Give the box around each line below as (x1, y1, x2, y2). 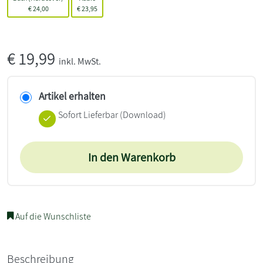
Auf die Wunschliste (14, 210, 91, 222)
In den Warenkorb (87, 149, 176, 165)
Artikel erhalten (39, 89, 106, 103)
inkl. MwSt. (59, 55, 101, 68)
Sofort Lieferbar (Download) (58, 108, 166, 121)
